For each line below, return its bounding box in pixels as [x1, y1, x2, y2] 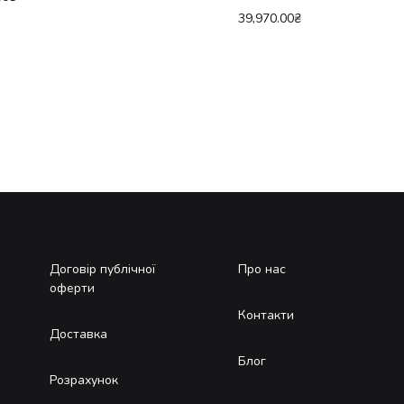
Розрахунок [50, 371, 118, 389]
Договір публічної [50, 260, 155, 278]
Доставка [50, 325, 107, 343]
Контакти [238, 306, 294, 324]
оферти [50, 279, 95, 297]
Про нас [238, 260, 286, 278]
